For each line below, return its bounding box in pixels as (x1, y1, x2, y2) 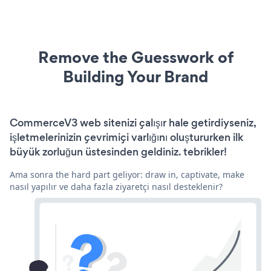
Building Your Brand (63, 65, 208, 88)
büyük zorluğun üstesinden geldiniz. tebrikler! (10, 144, 227, 159)
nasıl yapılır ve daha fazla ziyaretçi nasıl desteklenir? (10, 180, 223, 192)
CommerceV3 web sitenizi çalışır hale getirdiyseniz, (10, 115, 256, 130)
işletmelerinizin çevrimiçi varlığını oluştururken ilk (10, 129, 243, 145)
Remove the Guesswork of (38, 45, 233, 68)
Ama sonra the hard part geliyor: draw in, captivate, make (10, 168, 244, 180)
